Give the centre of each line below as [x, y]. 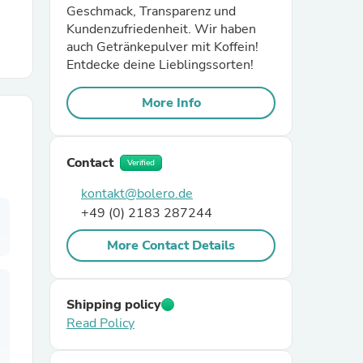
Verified [141, 163]
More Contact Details [171, 246]
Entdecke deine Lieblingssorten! [160, 65]
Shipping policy [114, 305]
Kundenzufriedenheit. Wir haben [161, 29]
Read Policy [100, 323]
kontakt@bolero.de [137, 194]
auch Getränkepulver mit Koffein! [162, 47]
